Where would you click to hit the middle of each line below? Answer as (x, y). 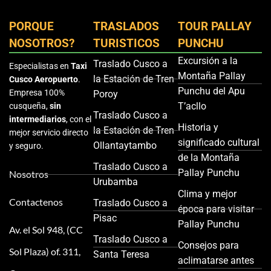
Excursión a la (207, 61)
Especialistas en (40, 66)
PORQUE (31, 26)
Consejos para (208, 245)
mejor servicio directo (49, 132)
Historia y (198, 127)
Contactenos (36, 202)
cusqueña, (29, 106)
